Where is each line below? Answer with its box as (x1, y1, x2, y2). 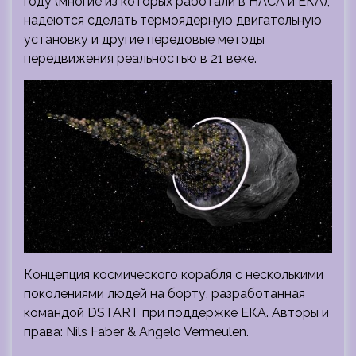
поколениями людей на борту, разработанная (24, 285, 305, 301)
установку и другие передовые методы (24, 31, 265, 47)
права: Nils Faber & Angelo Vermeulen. (24, 323, 249, 339)
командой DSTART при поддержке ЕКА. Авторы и (24, 304, 329, 320)
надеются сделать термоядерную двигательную (24, 12, 322, 28)
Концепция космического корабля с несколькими (24, 266, 323, 282)
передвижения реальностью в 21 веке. (24, 50, 257, 66)
